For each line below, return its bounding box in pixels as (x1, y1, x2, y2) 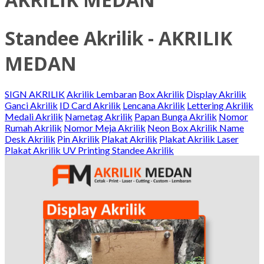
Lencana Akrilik (123, 100, 185, 111)
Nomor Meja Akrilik (64, 122, 146, 134)
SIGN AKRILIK (5, 88, 65, 100)
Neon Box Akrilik (147, 122, 219, 134)
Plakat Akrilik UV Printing (5, 144, 112, 156)
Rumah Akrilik (5, 122, 62, 134)
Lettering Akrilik (187, 100, 253, 111)
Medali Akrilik (5, 111, 63, 123)
